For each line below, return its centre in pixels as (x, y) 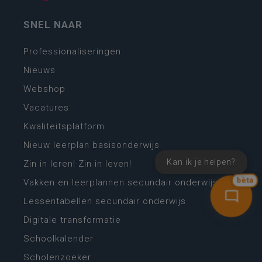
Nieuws (39, 70)
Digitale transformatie (72, 220)
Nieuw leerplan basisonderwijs (92, 145)
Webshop (44, 89)
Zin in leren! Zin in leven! (77, 164)
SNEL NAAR (53, 25)
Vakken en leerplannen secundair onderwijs (121, 183)
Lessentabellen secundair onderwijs (105, 201)
